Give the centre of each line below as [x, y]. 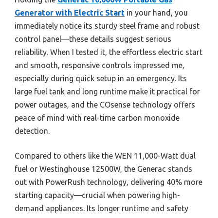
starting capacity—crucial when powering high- [97, 195]
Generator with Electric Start [70, 13]
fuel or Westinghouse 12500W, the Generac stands [103, 169]
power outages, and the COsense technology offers [105, 105]
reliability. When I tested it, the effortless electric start [109, 52]
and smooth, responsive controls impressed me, [100, 65]
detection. [32, 131]
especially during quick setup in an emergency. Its [101, 79]
